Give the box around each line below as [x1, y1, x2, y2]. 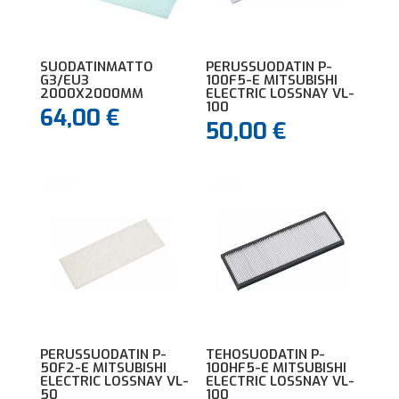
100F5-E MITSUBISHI [206, 70, 338, 89]
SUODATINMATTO [39, 57, 153, 76]
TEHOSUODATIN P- [206, 346, 326, 364]
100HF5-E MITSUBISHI [206, 359, 347, 378]
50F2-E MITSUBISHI [39, 359, 167, 378]
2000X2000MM [39, 84, 143, 102]
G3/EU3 [39, 70, 89, 89]
